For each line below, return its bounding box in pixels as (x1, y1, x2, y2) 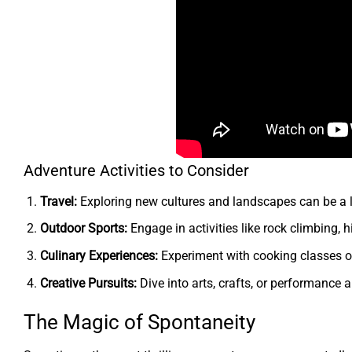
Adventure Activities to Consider (24, 161, 249, 181)
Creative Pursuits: (40, 275, 137, 291)
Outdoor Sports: (40, 221, 127, 236)
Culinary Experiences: (40, 247, 158, 263)
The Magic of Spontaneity (24, 310, 255, 334)
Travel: (40, 193, 77, 209)
